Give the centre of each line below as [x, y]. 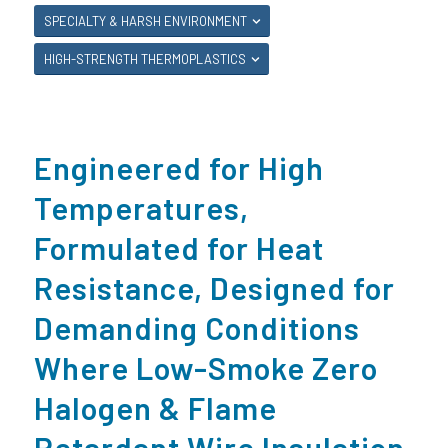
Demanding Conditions [196, 327]
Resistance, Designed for [214, 287]
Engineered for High [178, 167]
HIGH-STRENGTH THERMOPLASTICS [144, 59]
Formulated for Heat [178, 247]
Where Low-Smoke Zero [205, 367]
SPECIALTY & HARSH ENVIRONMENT [145, 21]
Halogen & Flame [155, 407]
